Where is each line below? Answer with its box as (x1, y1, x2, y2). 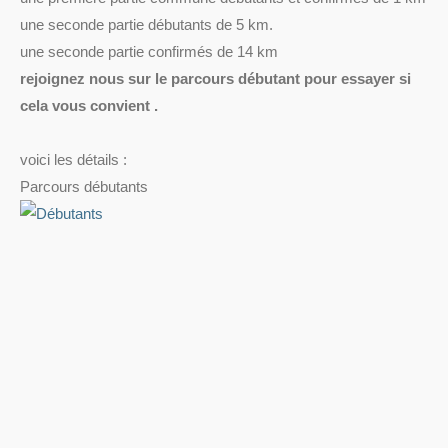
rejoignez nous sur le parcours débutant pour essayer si (20, 70, 411, 87)
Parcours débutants (20, 178, 148, 195)
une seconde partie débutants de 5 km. (20, 16, 273, 33)
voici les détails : (20, 151, 131, 168)
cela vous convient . (20, 97, 158, 114)
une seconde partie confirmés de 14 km (20, 43, 278, 60)
